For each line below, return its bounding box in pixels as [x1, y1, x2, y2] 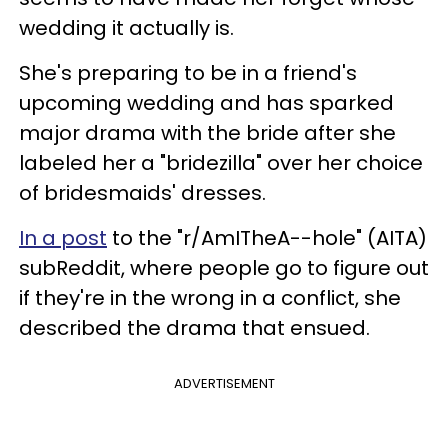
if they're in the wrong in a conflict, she [19, 283, 401, 312]
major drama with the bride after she [19, 118, 396, 147]
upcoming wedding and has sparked [19, 88, 394, 117]
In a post [19, 223, 107, 252]
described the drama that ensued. [19, 313, 370, 342]
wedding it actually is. [19, 13, 234, 42]
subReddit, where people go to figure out [19, 253, 429, 282]
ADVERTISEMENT [173, 373, 275, 393]
